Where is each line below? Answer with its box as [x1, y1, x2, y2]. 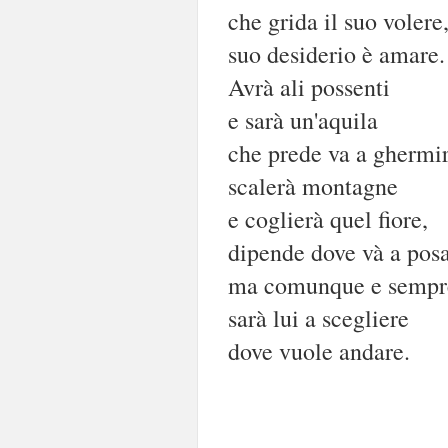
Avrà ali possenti [228, 70, 390, 103]
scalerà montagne [228, 169, 398, 202]
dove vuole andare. [228, 334, 410, 367]
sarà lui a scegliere [228, 301, 409, 334]
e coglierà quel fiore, [228, 202, 428, 235]
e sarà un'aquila [228, 103, 378, 136]
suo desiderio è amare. [228, 37, 445, 70]
